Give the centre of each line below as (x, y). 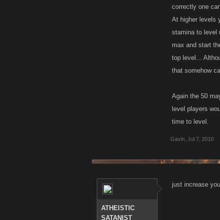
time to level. (190, 122)
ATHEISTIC (118, 208)
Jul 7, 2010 (201, 139)
